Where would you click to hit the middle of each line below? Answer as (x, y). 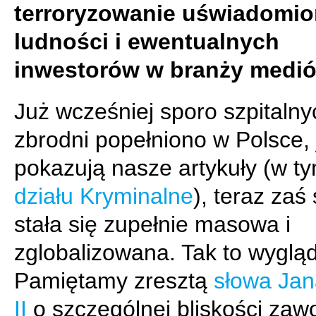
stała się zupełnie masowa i (152, 224)
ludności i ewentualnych (147, 42)
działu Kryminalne (104, 196)
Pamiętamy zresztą (114, 281)
